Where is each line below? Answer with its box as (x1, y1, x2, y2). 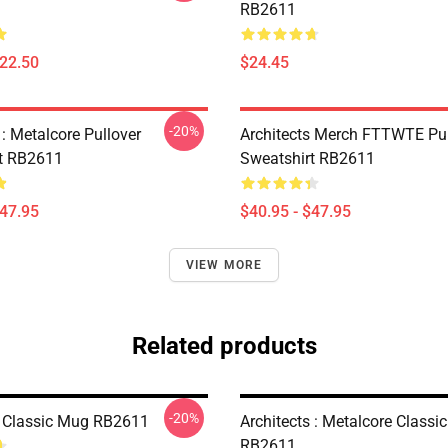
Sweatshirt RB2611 (240, 149, 375, 168)
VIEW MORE (185, 258, 263, 272)
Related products (131, 332, 317, 360)
